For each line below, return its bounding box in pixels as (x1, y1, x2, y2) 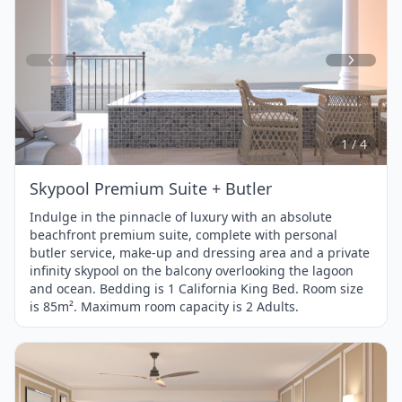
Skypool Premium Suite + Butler (30, 177, 272, 199)
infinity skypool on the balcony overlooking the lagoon (30, 261, 354, 279)
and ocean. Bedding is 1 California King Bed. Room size (30, 279, 363, 297)
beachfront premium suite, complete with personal (30, 225, 337, 243)
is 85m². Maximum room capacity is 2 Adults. (30, 297, 299, 315)
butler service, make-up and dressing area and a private (30, 243, 370, 261)
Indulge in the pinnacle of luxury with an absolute (30, 207, 332, 225)
